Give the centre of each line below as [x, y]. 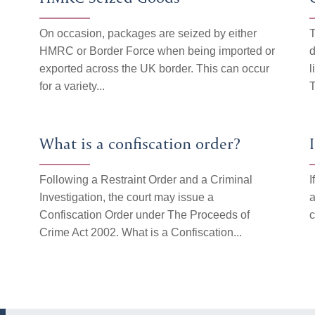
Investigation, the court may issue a [127, 197]
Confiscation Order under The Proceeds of [144, 215]
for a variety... [72, 86]
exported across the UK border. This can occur [154, 69]
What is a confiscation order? [140, 143]
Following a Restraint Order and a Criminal [146, 180]
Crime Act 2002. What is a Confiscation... [141, 232]
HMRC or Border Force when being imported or [157, 51]
